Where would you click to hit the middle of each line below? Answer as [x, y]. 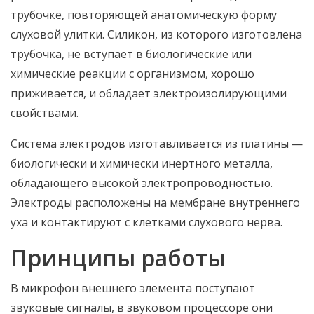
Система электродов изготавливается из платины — [157, 144]
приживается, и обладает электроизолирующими [149, 93]
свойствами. [45, 113]
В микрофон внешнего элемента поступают [133, 288]
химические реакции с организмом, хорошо [132, 74]
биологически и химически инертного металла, [142, 163]
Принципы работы [118, 258]
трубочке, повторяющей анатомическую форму [144, 15]
